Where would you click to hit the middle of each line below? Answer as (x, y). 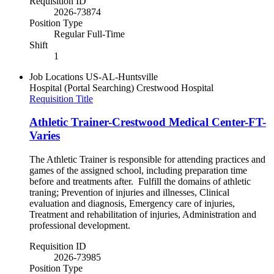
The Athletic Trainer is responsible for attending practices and (147, 160)
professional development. (80, 226)
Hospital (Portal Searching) (82, 87)
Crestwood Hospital (175, 87)
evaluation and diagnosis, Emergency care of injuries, (132, 204)
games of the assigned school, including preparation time (138, 171)
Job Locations (56, 76)
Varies (45, 136)
